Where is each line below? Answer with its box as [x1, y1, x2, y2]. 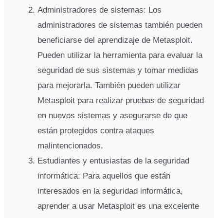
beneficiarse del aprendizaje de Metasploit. [37, 35, 193, 45]
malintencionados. [37, 141, 104, 150]
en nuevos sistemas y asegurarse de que [37, 110, 188, 120]
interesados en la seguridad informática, [37, 186, 183, 196]
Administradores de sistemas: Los [37, 5, 162, 15]
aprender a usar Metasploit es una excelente [37, 201, 200, 211]
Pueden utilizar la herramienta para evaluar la [37, 50, 203, 60]
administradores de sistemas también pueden [37, 20, 203, 30]
